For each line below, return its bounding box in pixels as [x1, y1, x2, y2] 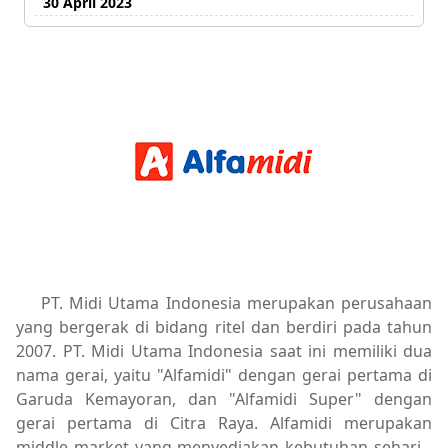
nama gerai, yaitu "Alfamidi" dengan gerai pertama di [16, 363, 432, 386]
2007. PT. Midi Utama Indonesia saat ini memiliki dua [16, 339, 432, 362]
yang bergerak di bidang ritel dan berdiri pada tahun [16, 315, 432, 338]
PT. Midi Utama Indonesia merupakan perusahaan [41, 291, 432, 314]
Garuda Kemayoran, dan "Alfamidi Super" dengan [16, 387, 432, 410]
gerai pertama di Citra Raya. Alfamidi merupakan [16, 411, 432, 434]
